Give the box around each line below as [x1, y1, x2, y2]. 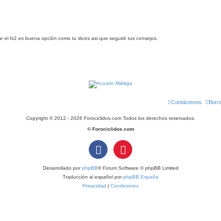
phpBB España [123, 174, 158, 180]
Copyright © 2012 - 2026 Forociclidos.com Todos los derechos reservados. [26, 115, 195, 121]
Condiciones [110, 183, 139, 188]
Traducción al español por [63, 174, 123, 180]
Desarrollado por [42, 165, 82, 171]
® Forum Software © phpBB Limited [97, 165, 179, 171]
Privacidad [82, 183, 106, 188]
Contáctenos [171, 99, 202, 105]
